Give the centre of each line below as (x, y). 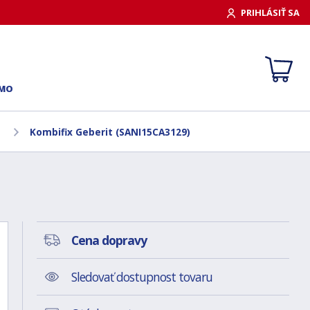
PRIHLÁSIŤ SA (270, 12)
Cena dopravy (109, 240)
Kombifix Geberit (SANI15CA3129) (110, 131)
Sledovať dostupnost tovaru (142, 277)
